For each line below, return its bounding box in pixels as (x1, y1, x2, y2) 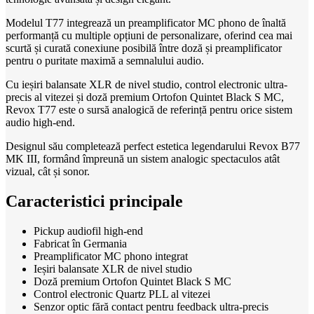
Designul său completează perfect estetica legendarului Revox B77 (6, 139, 300, 152)
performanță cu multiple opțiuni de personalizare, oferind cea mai (6, 29, 292, 41)
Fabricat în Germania (34, 237, 127, 250)
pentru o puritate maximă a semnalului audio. (6, 54, 204, 67)
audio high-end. (6, 116, 75, 128)
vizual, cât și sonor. (6, 165, 90, 177)
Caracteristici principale (6, 191, 183, 210)
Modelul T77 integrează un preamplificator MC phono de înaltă (6, 16, 286, 29)
